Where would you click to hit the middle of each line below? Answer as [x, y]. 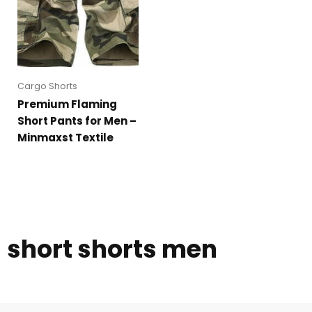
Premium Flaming [67, 104]
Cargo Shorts [47, 86]
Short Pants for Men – [77, 121]
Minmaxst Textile [65, 138]
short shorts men [112, 249]
